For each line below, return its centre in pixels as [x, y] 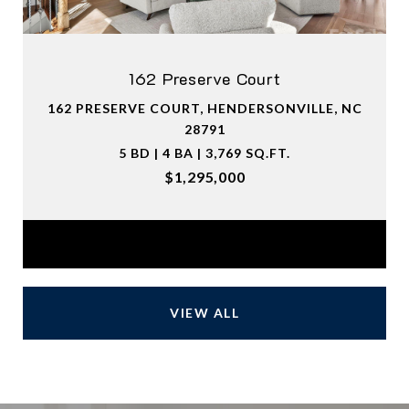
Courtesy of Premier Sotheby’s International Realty [204, 246]
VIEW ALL [204, 313]
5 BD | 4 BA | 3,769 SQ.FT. [204, 153]
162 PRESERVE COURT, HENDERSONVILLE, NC [204, 109]
